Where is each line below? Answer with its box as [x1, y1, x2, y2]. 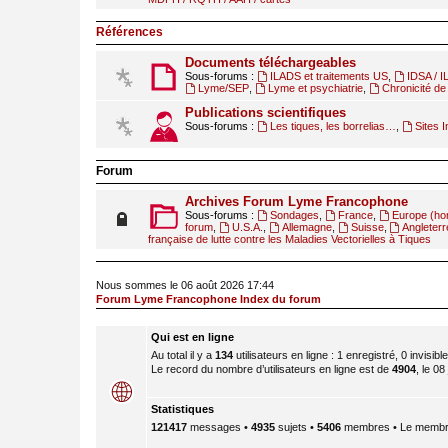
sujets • [275, 421, 317, 433]
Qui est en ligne [151, 330, 234, 343]
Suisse [350, 221, 384, 233]
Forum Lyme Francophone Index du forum [96, 293, 321, 305]
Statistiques [151, 403, 214, 415]
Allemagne [281, 221, 332, 233]
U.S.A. [231, 221, 263, 233]
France [337, 209, 373, 221]
